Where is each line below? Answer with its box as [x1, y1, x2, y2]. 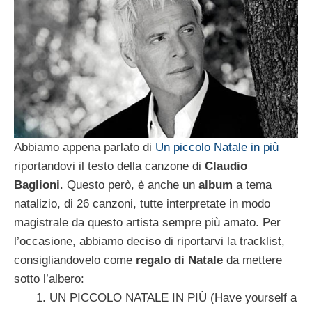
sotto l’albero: [14, 272, 84, 286]
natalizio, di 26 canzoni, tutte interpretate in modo [14, 196, 270, 210]
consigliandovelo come [14, 253, 136, 267]
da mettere [223, 253, 282, 267]
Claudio [205, 159, 247, 173]
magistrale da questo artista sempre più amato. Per [14, 215, 281, 229]
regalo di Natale [136, 253, 223, 267]
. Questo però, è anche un [60, 178, 198, 192]
